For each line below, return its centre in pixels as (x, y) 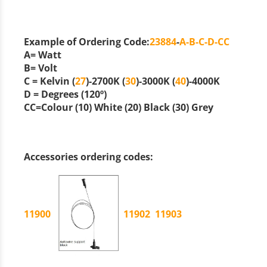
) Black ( (157, 108)
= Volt (44, 68)
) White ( (108, 108)
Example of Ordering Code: (87, 42)
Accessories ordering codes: (92, 156)
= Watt (46, 55)
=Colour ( (57, 108)
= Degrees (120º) (70, 94)
